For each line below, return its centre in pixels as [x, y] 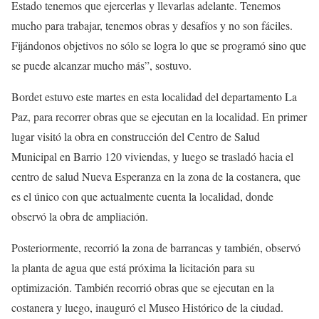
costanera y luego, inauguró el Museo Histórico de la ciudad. [147, 307]
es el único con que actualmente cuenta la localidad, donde [142, 196]
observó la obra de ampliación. [80, 216]
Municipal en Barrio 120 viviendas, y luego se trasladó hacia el [152, 156]
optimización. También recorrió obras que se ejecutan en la [143, 287]
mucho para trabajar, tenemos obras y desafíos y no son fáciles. [152, 25]
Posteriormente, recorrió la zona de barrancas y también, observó [156, 247]
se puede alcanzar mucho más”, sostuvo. [101, 65]
